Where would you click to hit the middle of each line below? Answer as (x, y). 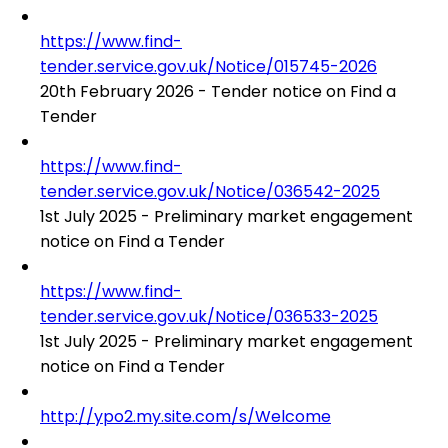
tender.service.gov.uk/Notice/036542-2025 (210, 191)
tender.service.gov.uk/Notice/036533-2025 (209, 316)
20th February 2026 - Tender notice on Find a (218, 91)
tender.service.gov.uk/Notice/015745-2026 (208, 66)
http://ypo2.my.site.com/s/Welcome (185, 416)
